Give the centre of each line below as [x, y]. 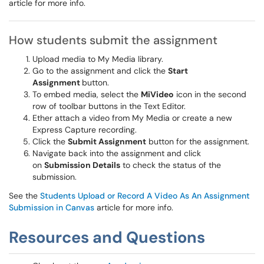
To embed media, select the [87, 94]
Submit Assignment [107, 141]
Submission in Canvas [52, 207]
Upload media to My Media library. [98, 59]
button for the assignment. [198, 141]
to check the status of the [171, 165]
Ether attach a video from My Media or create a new [132, 118]
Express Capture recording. [85, 130]
